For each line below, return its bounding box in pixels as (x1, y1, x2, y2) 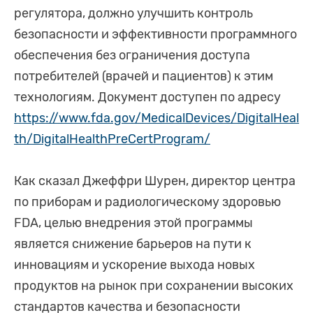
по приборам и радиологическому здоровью (14, 194, 281, 210)
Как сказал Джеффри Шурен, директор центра (14, 173, 296, 189)
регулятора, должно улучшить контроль (14, 6, 253, 22)
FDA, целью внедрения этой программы (14, 215, 253, 231)
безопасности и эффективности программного (14, 27, 297, 43)
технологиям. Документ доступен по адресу (14, 89, 281, 105)
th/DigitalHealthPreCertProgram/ (14, 131, 210, 147)
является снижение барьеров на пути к (14, 236, 252, 252)
